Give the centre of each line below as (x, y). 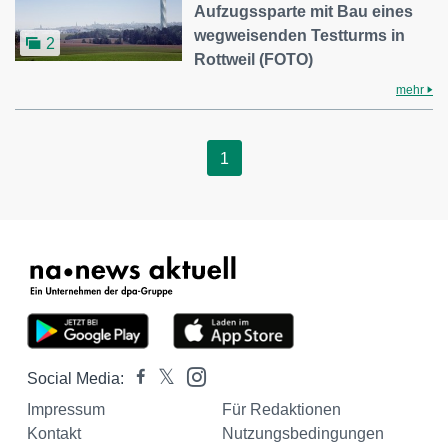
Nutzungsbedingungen (302, 433)
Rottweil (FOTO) (254, 59)
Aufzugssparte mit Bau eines (304, 11)
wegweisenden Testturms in (300, 35)
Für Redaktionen (281, 409)
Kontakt (54, 433)
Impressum (66, 409)
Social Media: (75, 378)
